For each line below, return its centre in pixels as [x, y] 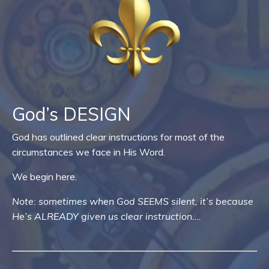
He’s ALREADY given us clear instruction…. [107, 216]
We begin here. [44, 177]
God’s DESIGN [71, 114]
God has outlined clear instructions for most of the [118, 137]
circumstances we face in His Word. [89, 152]
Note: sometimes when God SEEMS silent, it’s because [133, 201]
